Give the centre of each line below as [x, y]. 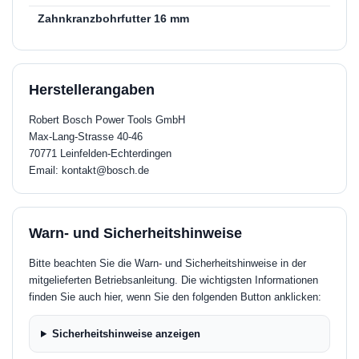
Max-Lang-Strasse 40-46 [86, 137]
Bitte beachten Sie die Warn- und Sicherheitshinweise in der [167, 263]
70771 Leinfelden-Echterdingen [100, 153]
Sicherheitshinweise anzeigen [126, 334]
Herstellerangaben [92, 90]
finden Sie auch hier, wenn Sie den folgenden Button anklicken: [175, 297]
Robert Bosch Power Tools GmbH [107, 120]
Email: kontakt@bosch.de [89, 170]
